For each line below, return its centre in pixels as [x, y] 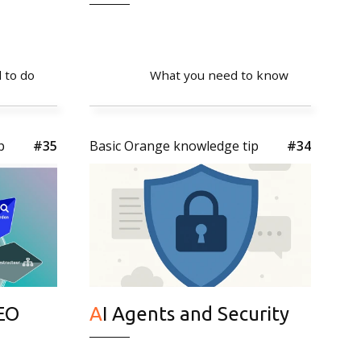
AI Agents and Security [196, 313]
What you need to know [219, 75]
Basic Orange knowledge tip [174, 145]
